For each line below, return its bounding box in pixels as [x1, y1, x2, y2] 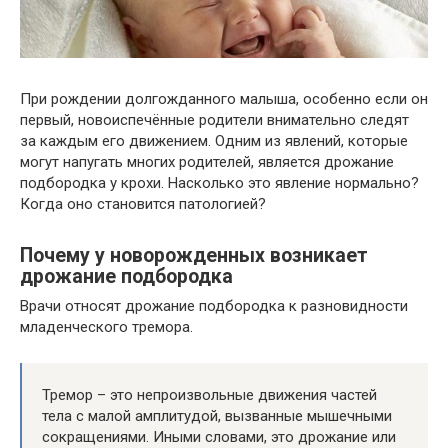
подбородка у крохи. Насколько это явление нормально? [20, 174, 419, 193]
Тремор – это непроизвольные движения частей [42, 386, 377, 405]
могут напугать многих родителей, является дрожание [20, 153, 394, 172]
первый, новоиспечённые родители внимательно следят [20, 111, 409, 130]
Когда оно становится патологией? [20, 195, 266, 214]
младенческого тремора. [20, 318, 193, 337]
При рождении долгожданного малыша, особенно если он [20, 90, 428, 109]
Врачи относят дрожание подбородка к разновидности [20, 297, 408, 316]
